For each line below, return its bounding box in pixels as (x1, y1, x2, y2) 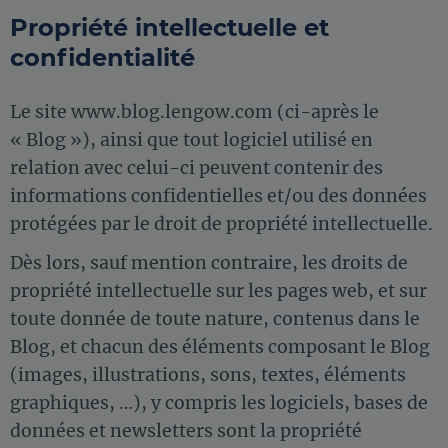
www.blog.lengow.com (71, 101, 273, 124)
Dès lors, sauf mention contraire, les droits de (10, 251, 408, 274)
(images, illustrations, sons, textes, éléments (10, 363, 406, 386)
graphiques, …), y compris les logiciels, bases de (10, 391, 428, 414)
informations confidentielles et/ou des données (10, 185, 427, 208)
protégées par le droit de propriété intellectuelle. (10, 213, 433, 236)
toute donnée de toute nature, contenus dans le (10, 307, 420, 330)
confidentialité (10, 43, 195, 73)
